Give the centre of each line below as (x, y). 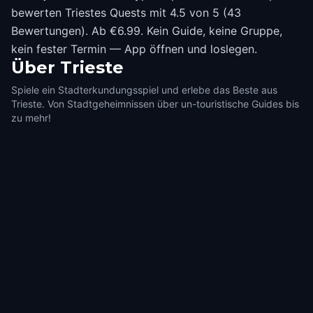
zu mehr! (31, 118)
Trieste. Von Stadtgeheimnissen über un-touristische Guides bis (155, 104)
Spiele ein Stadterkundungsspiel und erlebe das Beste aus (144, 90)
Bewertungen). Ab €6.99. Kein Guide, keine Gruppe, (147, 31)
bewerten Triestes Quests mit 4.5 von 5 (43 (126, 13)
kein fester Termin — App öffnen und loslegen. (134, 49)
